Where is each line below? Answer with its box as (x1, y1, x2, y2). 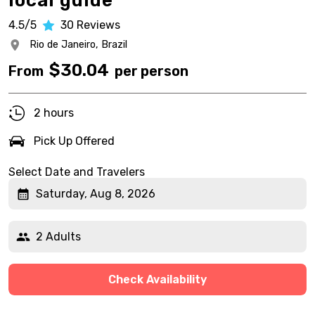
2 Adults (36, 229, 81, 243)
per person (115, 63, 188, 79)
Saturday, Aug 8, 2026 (36, 186, 155, 200)
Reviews (77, 18, 120, 32)
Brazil (101, 39, 127, 51)
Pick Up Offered (34, 134, 115, 148)
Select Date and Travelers (8, 165, 145, 179)
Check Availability (108, 272, 207, 286)
